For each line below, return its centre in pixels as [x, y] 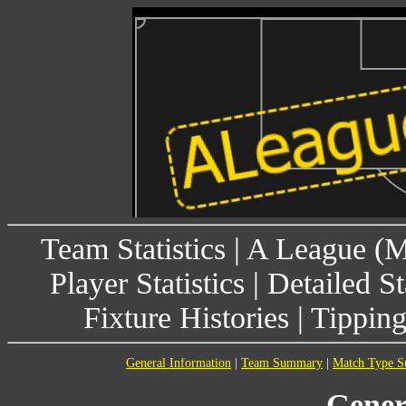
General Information [179, 363]
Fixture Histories [186, 318]
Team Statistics [133, 249]
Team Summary [282, 363]
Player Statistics [147, 283]
